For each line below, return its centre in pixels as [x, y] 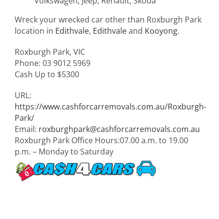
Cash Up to [36, 74]
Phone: [29, 63]
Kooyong [161, 31]
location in [35, 31]
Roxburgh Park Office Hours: [67, 140]
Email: [27, 129]
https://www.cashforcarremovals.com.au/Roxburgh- [110, 106]
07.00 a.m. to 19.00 [154, 140]
